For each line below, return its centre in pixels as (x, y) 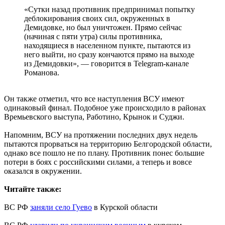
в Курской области (125, 207)
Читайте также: (33, 189)
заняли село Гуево (61, 207)
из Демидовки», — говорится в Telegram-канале (106, 64)
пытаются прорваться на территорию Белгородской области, (108, 144)
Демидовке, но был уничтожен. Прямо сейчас (103, 28)
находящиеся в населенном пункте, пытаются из (107, 46)
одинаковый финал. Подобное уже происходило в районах (105, 108)
